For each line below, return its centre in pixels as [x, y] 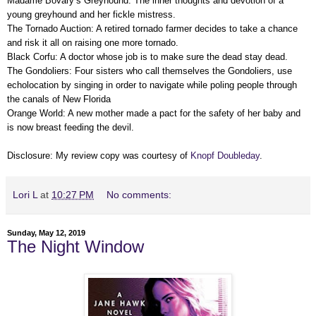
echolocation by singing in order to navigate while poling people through [152, 85]
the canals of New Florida [60, 99]
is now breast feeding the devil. [71, 127]
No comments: [139, 194]
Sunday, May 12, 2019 [46, 232]
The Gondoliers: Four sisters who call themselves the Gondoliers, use [150, 71]
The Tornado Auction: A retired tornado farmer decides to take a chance [152, 28]
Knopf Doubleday [225, 155]
